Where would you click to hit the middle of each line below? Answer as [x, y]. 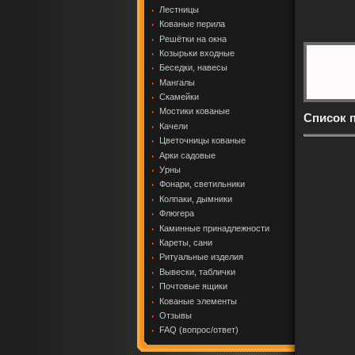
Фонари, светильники [202, 184]
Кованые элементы [198, 301]
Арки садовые [187, 155]
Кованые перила [192, 24]
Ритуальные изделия [201, 257]
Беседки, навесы [193, 68]
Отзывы [175, 315]
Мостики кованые [194, 111]
